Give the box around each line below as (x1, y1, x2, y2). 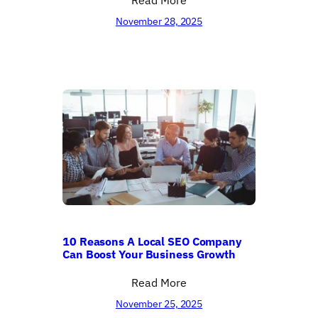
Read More (131, 274, 187, 290)
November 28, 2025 (115, 14, 203, 28)
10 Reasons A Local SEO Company (62, 233, 242, 248)
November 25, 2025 (115, 297, 203, 310)
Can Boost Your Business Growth (62, 246, 236, 261)
